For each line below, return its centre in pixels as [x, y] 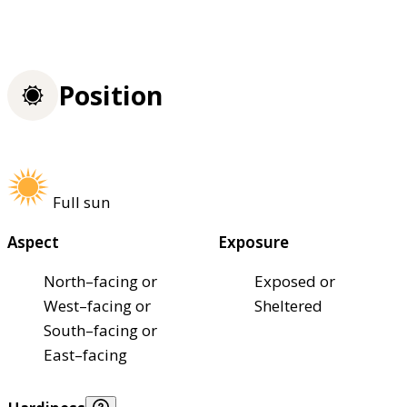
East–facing [85, 355]
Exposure [253, 242]
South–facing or [100, 330]
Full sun [81, 202]
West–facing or [97, 306]
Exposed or [295, 281]
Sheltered [288, 306]
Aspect [33, 242]
